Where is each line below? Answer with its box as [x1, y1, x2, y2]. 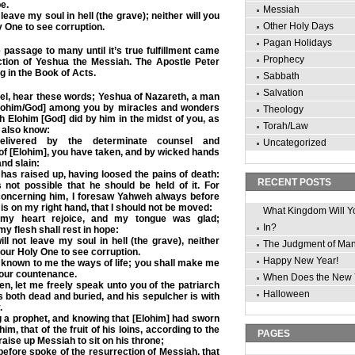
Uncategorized [263, 137, 326, 148]
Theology [263, 104, 303, 115]
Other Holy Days [263, 21, 334, 32]
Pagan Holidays [263, 37, 332, 48]
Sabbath [263, 71, 300, 82]
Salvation [263, 87, 303, 98]
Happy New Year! [263, 255, 338, 266]
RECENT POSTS [258, 177, 331, 188]
